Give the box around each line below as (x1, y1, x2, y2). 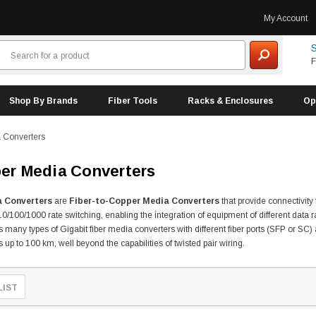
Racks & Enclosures (188, 96, 273, 106)
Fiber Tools (108, 96, 157, 106)
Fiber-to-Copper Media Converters (69, 196, 219, 206)
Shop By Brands (9, 96, 78, 106)
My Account (264, 13, 308, 23)
